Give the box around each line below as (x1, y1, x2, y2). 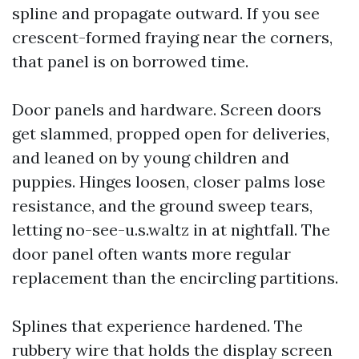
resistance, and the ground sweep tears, (12, 196, 313, 216)
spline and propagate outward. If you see (12, 3, 320, 23)
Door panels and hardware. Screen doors (12, 99, 321, 119)
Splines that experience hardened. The (12, 316, 303, 336)
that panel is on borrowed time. (12, 51, 248, 71)
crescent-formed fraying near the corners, (12, 27, 333, 47)
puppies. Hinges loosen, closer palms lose (12, 171, 325, 192)
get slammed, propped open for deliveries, (12, 123, 329, 143)
